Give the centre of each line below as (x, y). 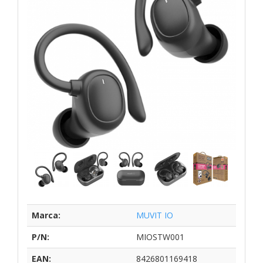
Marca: (46, 215)
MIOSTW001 (160, 237)
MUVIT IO (155, 215)
